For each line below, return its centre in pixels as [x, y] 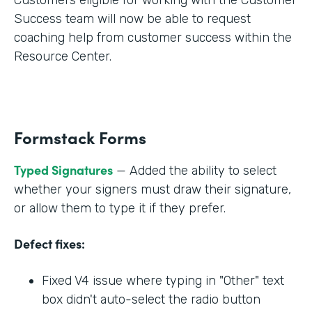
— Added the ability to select [195, 170]
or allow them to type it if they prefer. [120, 208]
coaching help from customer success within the [153, 37]
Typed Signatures [63, 169]
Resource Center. [64, 56]
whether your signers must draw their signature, [153, 189]
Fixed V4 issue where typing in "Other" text [163, 280]
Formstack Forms [80, 136]
